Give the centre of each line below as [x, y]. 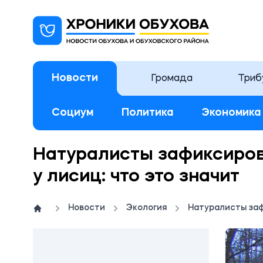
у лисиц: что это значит [136, 177]
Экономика [231, 113]
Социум [73, 113]
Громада [172, 78]
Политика [147, 113]
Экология [146, 208]
